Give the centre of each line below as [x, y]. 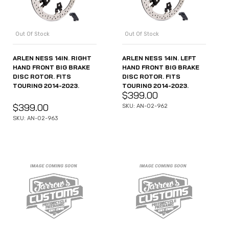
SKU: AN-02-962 [145, 106]
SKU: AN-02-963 [35, 118]
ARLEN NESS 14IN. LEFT [159, 58]
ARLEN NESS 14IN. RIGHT [52, 58]
